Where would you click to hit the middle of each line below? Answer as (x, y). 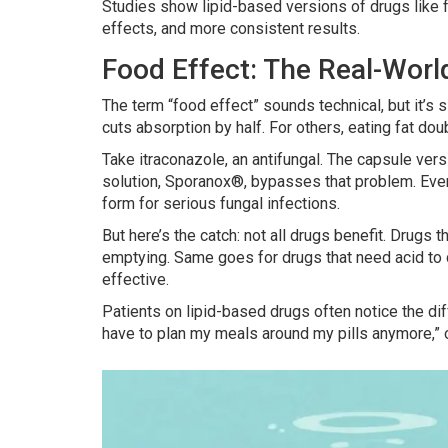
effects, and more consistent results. (231, 29)
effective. (135, 280)
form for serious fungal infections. (221, 204)
